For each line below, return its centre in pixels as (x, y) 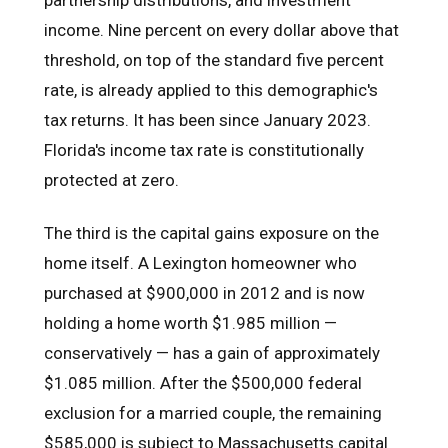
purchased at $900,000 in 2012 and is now (204, 293)
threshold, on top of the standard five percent (214, 59)
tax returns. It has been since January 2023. (207, 119)
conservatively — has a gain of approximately (212, 353)
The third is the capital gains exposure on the (211, 233)
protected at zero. (111, 179)
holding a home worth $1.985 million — (190, 323)
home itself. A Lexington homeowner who (200, 263)
